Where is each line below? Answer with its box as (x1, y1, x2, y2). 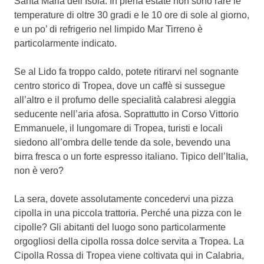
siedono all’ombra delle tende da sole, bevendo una (14, 137, 230, 147)
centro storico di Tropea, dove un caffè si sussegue (14, 80, 225, 91)
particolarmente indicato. (14, 38, 117, 48)
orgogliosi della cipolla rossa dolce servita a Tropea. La (14, 236, 244, 246)
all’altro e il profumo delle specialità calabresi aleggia (14, 94, 236, 105)
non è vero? (14, 165, 64, 176)
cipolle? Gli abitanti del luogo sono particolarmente (14, 222, 226, 232)
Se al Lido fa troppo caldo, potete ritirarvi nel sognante (14, 66, 239, 77)
